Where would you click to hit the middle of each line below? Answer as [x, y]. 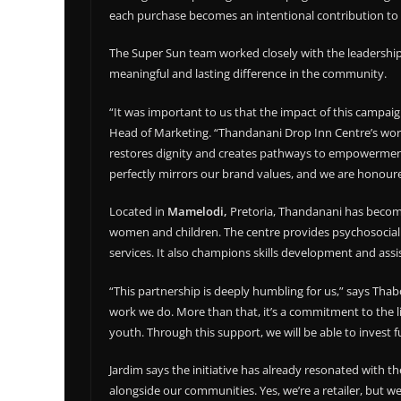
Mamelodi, [197, 212]
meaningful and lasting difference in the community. [248, 74]
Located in [138, 212]
